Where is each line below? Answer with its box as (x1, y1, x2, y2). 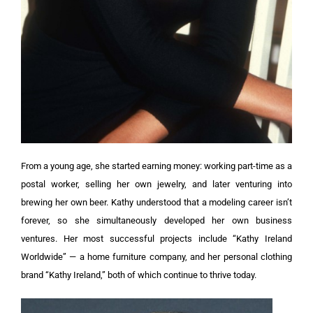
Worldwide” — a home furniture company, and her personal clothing (21, 251, 292, 262)
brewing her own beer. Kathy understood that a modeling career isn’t (21, 196, 292, 208)
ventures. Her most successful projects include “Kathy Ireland (21, 233, 292, 244)
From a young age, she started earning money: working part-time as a (21, 160, 292, 171)
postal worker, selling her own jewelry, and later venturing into (21, 178, 292, 189)
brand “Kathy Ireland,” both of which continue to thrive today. (21, 269, 256, 280)
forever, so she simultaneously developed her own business (21, 214, 292, 226)
